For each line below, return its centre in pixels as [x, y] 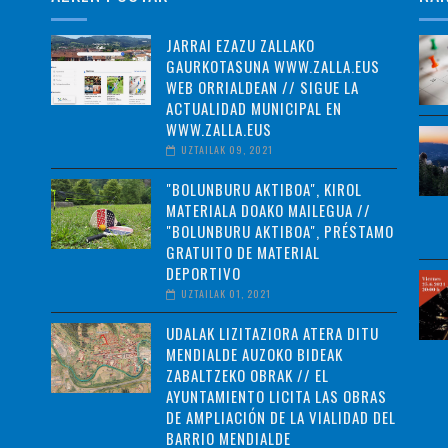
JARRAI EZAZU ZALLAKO [240, 45]
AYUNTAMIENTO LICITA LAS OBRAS [276, 396]
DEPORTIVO [203, 273]
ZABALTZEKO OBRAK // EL [247, 375]
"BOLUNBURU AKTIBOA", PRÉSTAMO [279, 231]
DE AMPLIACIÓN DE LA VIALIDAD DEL [280, 417]
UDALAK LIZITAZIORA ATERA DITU [272, 333]
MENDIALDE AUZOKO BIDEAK [254, 354]
